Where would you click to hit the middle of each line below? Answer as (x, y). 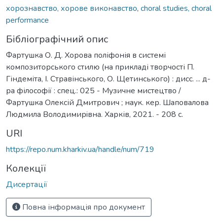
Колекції (26, 168)
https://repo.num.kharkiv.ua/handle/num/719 (80, 149)
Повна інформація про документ (83, 207)
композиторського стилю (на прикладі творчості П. (100, 67)
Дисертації (27, 184)
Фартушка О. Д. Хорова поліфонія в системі (86, 55)
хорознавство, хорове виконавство (72, 8)
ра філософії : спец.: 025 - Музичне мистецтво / (93, 91)
